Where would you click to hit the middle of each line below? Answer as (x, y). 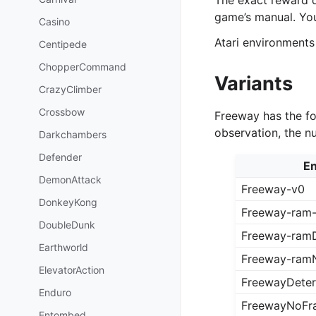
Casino (54, 21)
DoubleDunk (67, 224)
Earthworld (63, 247)
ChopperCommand (83, 66)
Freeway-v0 (273, 189)
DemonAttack (70, 179)
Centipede (63, 44)
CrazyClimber (70, 89)
